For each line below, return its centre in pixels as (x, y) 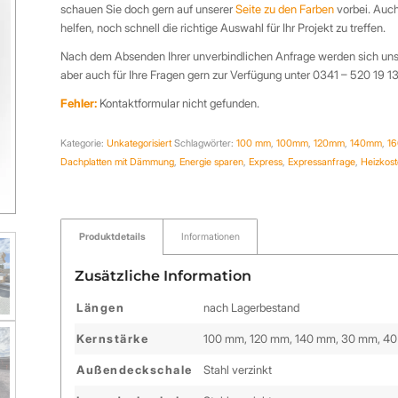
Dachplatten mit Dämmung (118, 162)
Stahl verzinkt (238, 370)
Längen (101, 308)
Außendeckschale (135, 370)
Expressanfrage (322, 162)
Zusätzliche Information (163, 276)
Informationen (211, 237)
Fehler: (79, 103)
